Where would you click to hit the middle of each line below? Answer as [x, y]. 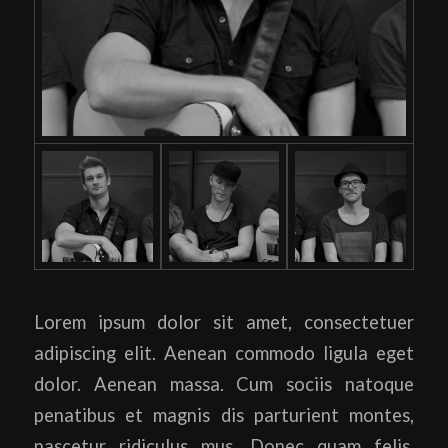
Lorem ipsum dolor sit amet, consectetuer [224, 322]
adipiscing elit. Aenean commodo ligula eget [224, 353]
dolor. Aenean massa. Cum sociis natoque [224, 384]
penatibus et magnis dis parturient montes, [224, 415]
